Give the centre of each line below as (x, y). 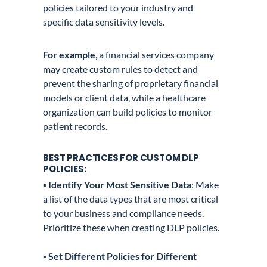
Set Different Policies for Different (123, 256)
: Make (205, 184)
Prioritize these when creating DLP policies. (131, 227)
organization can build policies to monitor (128, 112)
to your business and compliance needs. (124, 213)
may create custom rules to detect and (121, 69)
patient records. (75, 126)
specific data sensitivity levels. (105, 22)
